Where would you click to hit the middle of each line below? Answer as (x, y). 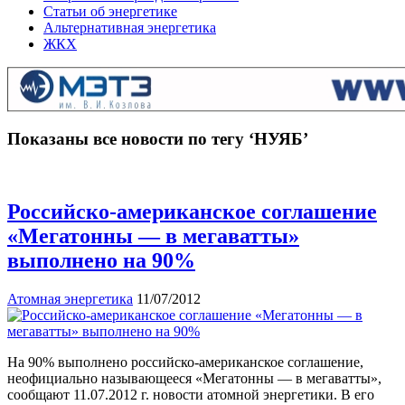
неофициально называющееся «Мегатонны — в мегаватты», (194, 379)
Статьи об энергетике (110, 11)
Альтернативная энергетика (130, 28)
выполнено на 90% (101, 261)
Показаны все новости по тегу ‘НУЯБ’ (158, 138)
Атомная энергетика (70, 299)
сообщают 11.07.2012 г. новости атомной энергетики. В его (191, 395)
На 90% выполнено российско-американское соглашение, (185, 363)
